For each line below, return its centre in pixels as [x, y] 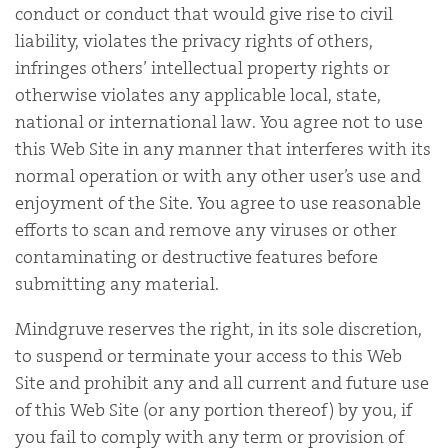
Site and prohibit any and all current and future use [222, 382]
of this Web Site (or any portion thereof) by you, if [213, 409]
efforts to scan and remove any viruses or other [206, 229]
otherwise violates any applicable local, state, [198, 94]
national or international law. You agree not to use [219, 121]
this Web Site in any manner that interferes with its [223, 148]
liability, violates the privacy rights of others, [194, 40]
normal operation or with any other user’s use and [218, 175]
